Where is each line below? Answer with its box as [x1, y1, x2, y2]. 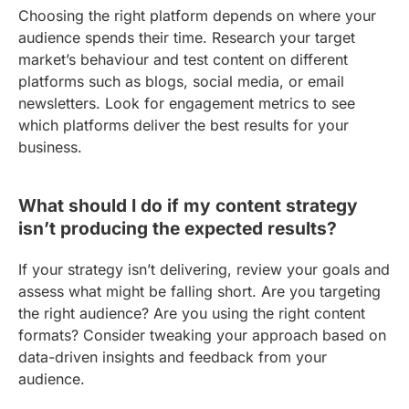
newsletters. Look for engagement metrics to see [18, 93, 355, 112]
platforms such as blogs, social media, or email [18, 71, 344, 90]
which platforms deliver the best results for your [18, 115, 349, 134]
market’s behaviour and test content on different [18, 49, 348, 68]
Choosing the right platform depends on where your [18, 5, 376, 25]
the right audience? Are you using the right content [18, 303, 365, 322]
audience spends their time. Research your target [18, 27, 355, 47]
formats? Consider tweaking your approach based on [18, 325, 386, 344]
